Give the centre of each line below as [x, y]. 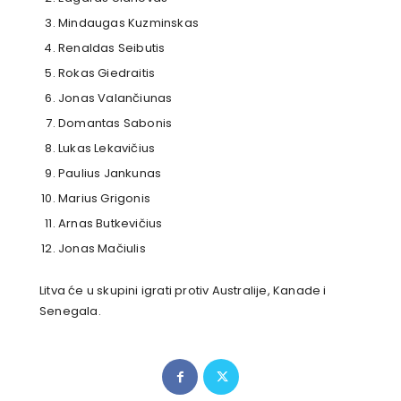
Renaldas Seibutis [112, 48]
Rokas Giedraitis [107, 73]
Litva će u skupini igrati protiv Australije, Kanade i [183, 291]
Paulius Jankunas [110, 174]
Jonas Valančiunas [115, 98]
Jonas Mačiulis [102, 249]
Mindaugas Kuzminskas [128, 23]
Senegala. [70, 311]
